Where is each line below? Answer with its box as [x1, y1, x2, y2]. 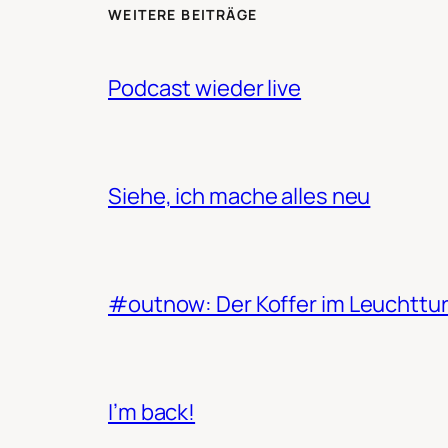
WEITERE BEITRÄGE [108, 4, 258, 24]
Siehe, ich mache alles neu [108, 180, 371, 211]
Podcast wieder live [108, 72, 302, 103]
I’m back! [108, 396, 196, 427]
